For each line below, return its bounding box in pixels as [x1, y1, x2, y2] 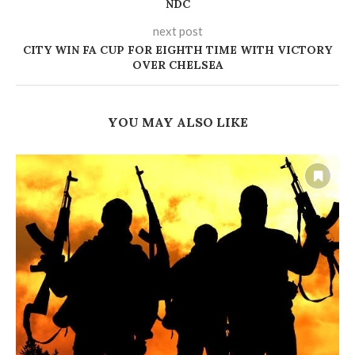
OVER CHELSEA [132, 58, 223, 73]
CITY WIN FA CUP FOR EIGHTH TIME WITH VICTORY [23, 43, 332, 58]
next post [152, 24, 203, 39]
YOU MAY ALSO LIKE [107, 114, 248, 131]
